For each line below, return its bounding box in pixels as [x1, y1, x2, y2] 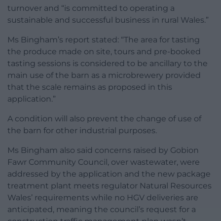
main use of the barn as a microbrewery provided [7, 71, 201, 80]
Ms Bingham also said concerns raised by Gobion [7, 146, 199, 155]
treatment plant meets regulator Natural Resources [7, 181, 212, 191]
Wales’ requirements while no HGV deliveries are [7, 193, 198, 203]
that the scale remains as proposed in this [7, 82, 172, 92]
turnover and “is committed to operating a [7, 3, 175, 13]
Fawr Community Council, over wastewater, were [7, 157, 200, 167]
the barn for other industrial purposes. [7, 126, 157, 136]
